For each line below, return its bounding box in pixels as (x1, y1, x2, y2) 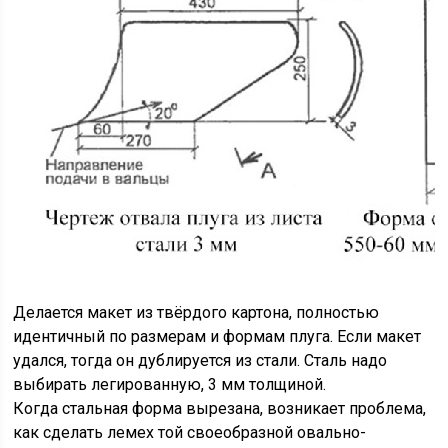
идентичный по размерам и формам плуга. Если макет (13, 327, 422, 346)
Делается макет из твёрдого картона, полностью (13, 303, 380, 322)
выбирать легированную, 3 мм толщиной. (13, 375, 327, 394)
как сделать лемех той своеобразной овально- (13, 423, 367, 442)
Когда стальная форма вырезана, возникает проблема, (13, 399, 427, 418)
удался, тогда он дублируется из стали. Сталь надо (13, 351, 388, 370)
